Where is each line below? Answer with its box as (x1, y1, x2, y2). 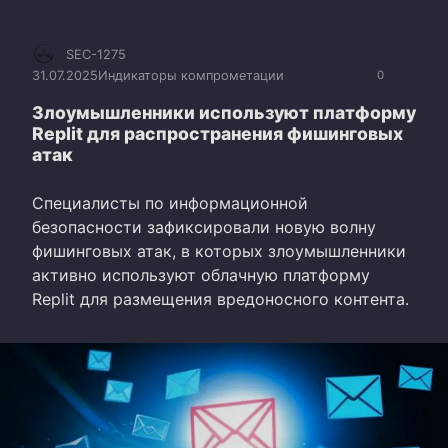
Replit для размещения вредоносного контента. (32, 288, 409, 309)
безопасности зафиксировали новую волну (32, 216, 376, 237)
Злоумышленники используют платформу (32, 101, 416, 123)
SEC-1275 (66, 46, 126, 62)
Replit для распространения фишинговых (32, 122, 403, 144)
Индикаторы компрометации (98, 68, 284, 84)
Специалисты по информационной (32, 192, 308, 213)
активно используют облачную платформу (32, 264, 370, 285)
